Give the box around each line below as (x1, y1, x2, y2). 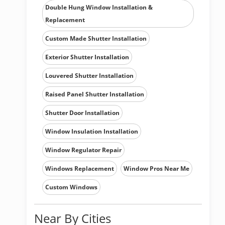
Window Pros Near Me (124, 164, 189, 173)
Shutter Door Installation (45, 108, 120, 117)
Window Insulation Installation (45, 127, 138, 136)
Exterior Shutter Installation (45, 53, 129, 61)
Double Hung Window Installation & (45, 3, 153, 12)
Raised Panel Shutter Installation (45, 90, 144, 98)
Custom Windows (45, 183, 97, 191)
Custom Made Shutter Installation (45, 34, 147, 43)
